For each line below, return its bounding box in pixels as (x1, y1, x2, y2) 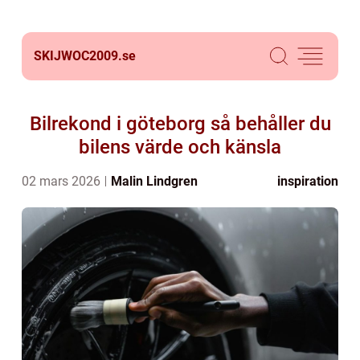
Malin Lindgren (111, 174, 198, 189)
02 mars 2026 (22, 174, 104, 189)
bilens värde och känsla (79, 136, 281, 158)
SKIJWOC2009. (34, 48, 122, 63)
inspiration (277, 174, 338, 189)
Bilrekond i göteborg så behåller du (29, 112, 331, 135)
